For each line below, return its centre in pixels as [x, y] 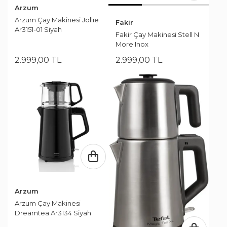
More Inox [132, 44]
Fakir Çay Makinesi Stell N [157, 34]
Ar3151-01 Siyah [38, 29]
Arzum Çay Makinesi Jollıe [57, 20]
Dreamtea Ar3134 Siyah [53, 213]
